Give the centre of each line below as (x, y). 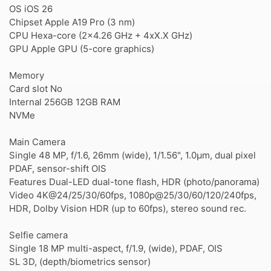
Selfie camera (38, 235)
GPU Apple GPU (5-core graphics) (82, 49)
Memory (27, 75)
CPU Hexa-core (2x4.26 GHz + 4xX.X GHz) (101, 35)
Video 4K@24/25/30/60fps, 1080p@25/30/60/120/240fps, (133, 195)
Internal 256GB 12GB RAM (65, 102)
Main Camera (37, 142)
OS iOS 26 (31, 9)
